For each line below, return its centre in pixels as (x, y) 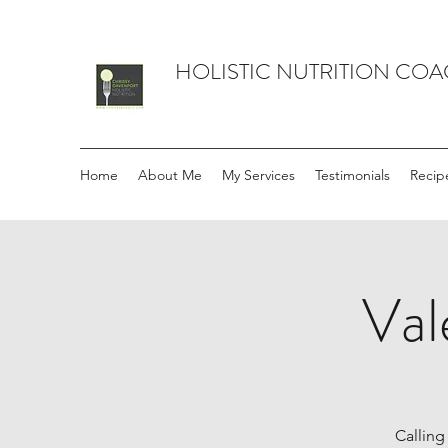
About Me (170, 175)
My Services (258, 175)
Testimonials (352, 175)
